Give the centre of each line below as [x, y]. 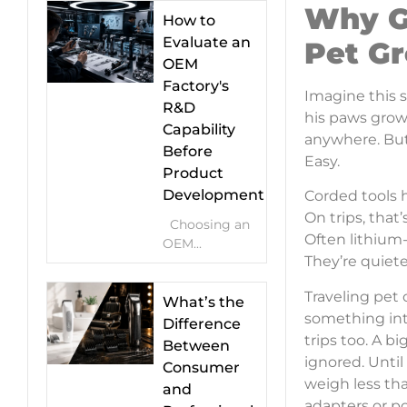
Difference [202, 324]
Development [213, 195]
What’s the [203, 302]
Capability [199, 129]
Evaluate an [207, 42]
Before [188, 151]
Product [193, 173]
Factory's [196, 86]
